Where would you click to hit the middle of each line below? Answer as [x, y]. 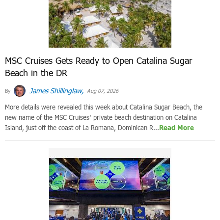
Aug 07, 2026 [102, 91]
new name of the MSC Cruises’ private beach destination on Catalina [101, 117]
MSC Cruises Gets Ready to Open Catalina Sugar [98, 61]
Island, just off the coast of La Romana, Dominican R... [82, 127]
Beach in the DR [36, 73]
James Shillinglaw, [55, 90]
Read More [177, 127]
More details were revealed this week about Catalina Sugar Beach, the [104, 107]
